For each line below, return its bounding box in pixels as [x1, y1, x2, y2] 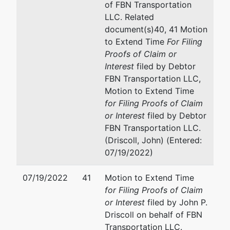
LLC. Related [105, 12, 154, 22]
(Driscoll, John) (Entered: [105, 135, 202, 145]
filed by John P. [145, 197, 207, 207]
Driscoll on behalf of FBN [105, 209, 202, 220]
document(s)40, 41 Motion [105, 24, 207, 34]
